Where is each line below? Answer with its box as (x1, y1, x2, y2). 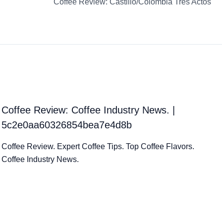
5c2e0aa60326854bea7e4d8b (1, 119, 132, 130)
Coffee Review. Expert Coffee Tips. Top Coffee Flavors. (1, 142, 195, 151)
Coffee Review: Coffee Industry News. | (1, 104, 175, 115)
